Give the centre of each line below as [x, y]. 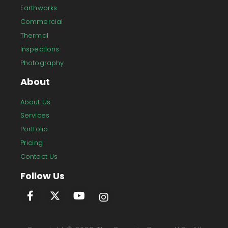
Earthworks [39, 8]
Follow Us [42, 176]
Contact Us [39, 157]
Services [35, 116]
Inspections [40, 49]
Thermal [34, 35]
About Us [35, 102]
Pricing [32, 143]
